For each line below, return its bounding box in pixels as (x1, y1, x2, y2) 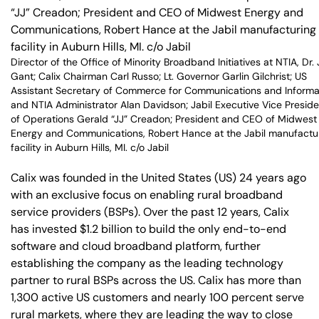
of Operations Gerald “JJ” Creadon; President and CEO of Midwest (11, 113, 317, 125)
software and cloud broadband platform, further (11, 238, 261, 253)
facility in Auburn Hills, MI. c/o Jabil (11, 141, 169, 154)
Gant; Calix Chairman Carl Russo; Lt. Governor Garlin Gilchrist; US (11, 70, 307, 83)
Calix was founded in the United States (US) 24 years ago (11, 169, 306, 185)
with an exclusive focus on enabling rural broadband (11, 187, 283, 202)
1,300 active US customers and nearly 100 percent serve (11, 289, 304, 305)
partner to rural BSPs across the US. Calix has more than (11, 272, 301, 288)
